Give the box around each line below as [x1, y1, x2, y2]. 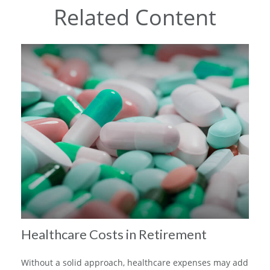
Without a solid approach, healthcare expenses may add [21, 256, 248, 268]
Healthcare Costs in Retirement [21, 225, 207, 242]
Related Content [54, 2, 216, 32]
